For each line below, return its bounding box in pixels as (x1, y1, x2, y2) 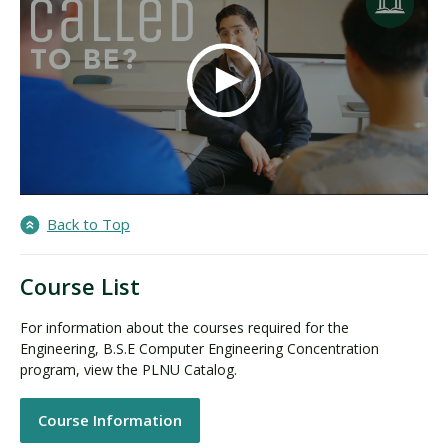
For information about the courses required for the (20, 318, 349, 338)
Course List (20, 271, 140, 302)
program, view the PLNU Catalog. (20, 360, 241, 380)
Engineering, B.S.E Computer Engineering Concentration (20, 339, 379, 359)
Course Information (38, 409, 182, 430)
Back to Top (47, 214, 130, 235)
